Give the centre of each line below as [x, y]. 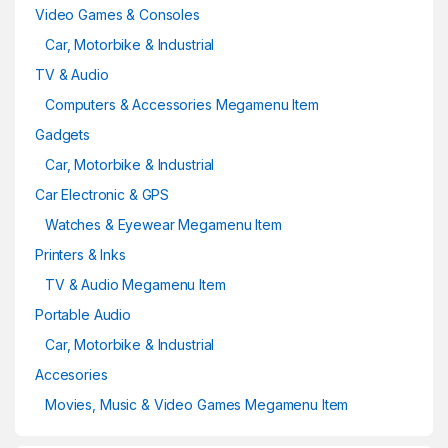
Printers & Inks [80, 255]
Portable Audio [83, 315]
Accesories [71, 375]
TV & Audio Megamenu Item [135, 285]
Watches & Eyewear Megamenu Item [163, 225]
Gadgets [63, 135]
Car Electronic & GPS [102, 195]
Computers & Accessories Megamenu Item [182, 105]
